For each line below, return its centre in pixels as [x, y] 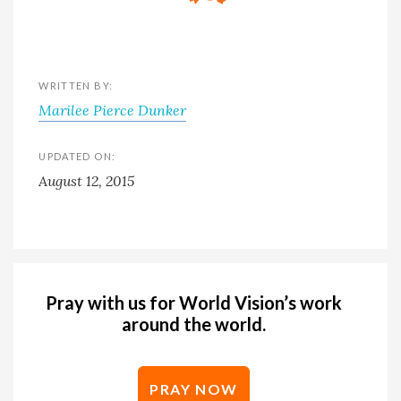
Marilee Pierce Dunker [113, 111]
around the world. [194, 324]
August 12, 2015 [87, 181]
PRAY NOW [194, 389]
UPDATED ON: [77, 157]
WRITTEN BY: [76, 86]
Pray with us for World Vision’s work [194, 303]
